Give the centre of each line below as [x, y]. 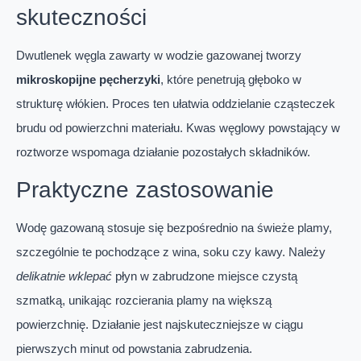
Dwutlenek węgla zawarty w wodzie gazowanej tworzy [159, 56]
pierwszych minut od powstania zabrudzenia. [134, 348]
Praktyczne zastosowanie [145, 189]
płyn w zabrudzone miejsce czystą [205, 276]
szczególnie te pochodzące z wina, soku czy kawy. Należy [171, 251]
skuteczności [81, 18]
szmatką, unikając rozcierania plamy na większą [144, 300]
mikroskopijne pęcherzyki [88, 80]
